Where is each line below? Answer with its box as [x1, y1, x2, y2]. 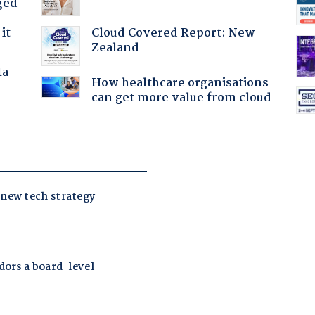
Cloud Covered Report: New [91, 23, 255, 43]
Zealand [91, 38, 139, 58]
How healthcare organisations [91, 73, 269, 93]
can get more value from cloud [91, 88, 271, 108]
